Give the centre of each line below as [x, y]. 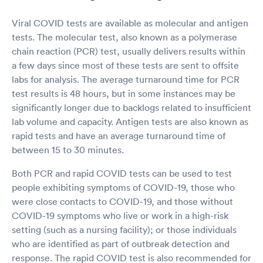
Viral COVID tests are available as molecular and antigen [130, 23]
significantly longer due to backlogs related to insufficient [131, 107]
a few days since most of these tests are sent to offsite [125, 65]
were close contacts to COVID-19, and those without [122, 201]
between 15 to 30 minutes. [68, 149]
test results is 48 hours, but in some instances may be [124, 93]
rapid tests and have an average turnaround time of [119, 135]
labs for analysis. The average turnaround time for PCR [126, 79]
